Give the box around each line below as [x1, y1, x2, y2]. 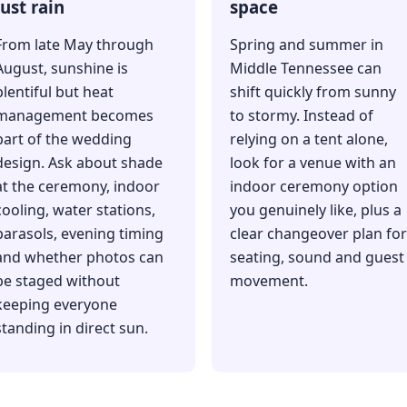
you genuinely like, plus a [230, 200, 402, 221]
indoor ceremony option [230, 176, 398, 197]
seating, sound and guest [230, 247, 404, 268]
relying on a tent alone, [230, 129, 388, 150]
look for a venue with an [230, 153, 396, 174]
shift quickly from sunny [230, 82, 396, 103]
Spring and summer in [230, 35, 383, 55]
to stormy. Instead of [230, 105, 373, 126]
